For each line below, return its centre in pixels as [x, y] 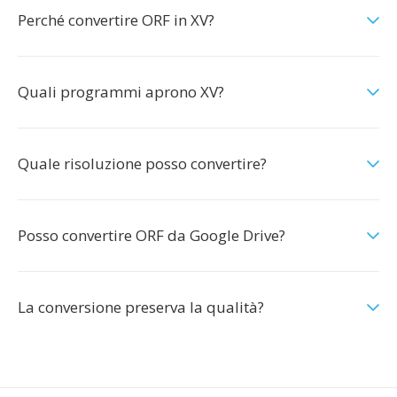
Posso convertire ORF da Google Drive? [152, 235]
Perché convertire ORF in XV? [116, 20]
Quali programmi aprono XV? [121, 92]
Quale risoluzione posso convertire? [142, 163]
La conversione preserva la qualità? [141, 307]
